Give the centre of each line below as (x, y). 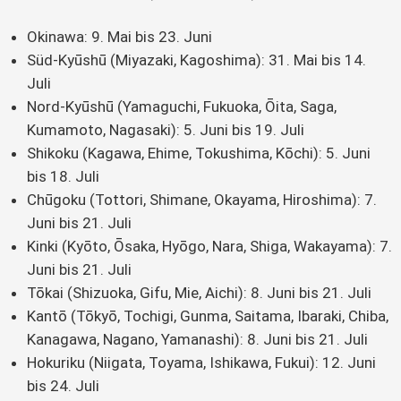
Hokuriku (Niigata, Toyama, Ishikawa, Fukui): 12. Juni (201, 363)
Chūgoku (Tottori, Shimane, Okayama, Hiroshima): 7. (202, 200)
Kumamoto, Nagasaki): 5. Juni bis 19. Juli (166, 130)
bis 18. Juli (63, 177)
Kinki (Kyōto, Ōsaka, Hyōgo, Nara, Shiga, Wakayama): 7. (209, 247)
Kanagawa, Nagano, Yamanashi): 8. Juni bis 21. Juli (197, 340)
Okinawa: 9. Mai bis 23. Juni (119, 37)
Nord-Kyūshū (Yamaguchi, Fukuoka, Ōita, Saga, (182, 107)
